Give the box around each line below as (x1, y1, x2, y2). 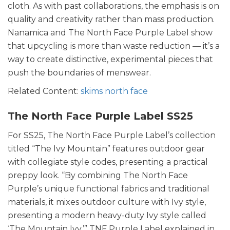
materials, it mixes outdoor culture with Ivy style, (8, 197, 206, 207)
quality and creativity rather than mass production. (8, 14, 215, 25)
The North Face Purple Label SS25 (8, 110, 193, 123)
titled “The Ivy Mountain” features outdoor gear (8, 144, 205, 154)
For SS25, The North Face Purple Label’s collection (8, 130, 216, 141)
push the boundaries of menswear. (8, 68, 151, 78)
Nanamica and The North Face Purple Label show (8, 28, 213, 38)
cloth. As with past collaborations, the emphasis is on (8, 1, 219, 11)
